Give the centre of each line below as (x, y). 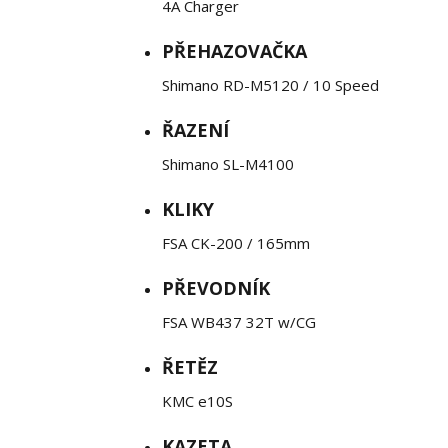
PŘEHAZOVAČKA (234, 51)
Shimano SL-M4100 (228, 164)
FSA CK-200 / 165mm (236, 243)
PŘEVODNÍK (216, 288)
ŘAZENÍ (195, 130)
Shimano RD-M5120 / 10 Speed (270, 85)
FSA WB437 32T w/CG (239, 322)
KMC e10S (197, 401)
